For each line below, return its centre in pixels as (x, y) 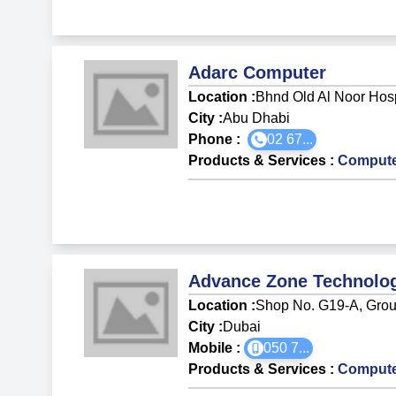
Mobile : (217, 347)
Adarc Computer (258, 72)
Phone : (218, 139)
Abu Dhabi (257, 118)
